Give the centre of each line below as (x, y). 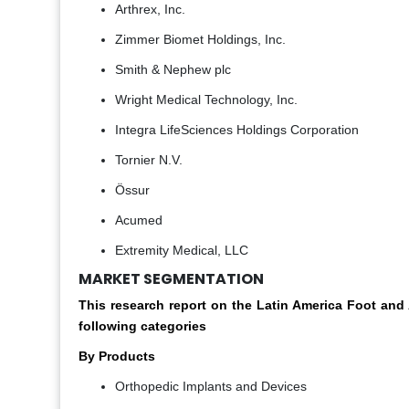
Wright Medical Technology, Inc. (206, 100)
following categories (142, 326)
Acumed (139, 220)
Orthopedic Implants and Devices (211, 387)
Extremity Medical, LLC (182, 251)
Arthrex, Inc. (150, 10)
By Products (117, 357)
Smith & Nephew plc (173, 70)
